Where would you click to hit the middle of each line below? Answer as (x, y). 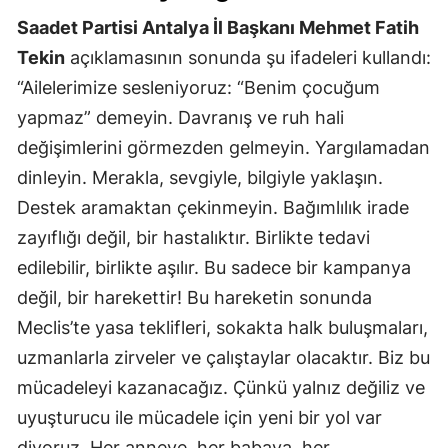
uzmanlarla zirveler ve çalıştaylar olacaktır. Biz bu (223, 358)
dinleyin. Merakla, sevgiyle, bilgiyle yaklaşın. (200, 178)
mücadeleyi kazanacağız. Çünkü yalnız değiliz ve (221, 388)
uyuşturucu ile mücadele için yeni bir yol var (199, 418)
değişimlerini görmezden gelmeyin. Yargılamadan (223, 148)
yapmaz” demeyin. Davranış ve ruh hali (180, 118)
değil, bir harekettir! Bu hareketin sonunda (194, 298)
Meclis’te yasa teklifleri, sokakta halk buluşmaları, (222, 328)
